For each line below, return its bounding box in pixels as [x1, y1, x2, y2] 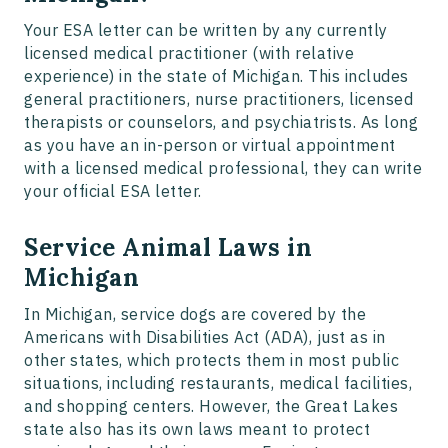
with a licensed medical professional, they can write [24, 157, 422, 178]
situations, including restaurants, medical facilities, [24, 372, 412, 393]
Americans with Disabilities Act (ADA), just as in [24, 326, 386, 347]
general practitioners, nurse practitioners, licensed [24, 88, 413, 109]
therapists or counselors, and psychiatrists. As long [24, 111, 418, 132]
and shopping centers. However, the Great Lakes [24, 395, 398, 416]
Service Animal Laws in [24, 231, 312, 263]
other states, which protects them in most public [24, 349, 399, 370]
